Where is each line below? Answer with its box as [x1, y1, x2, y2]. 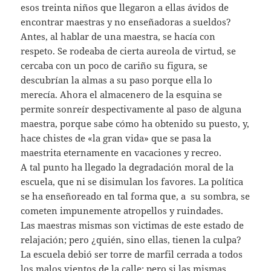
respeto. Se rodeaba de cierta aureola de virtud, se [21, 44, 237, 57]
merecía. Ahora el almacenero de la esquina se [21, 88, 223, 100]
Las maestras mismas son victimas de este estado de [21, 218, 244, 231]
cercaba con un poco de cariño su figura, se [21, 59, 208, 71]
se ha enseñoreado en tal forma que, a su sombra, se [21, 189, 250, 202]
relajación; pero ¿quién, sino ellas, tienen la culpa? [21, 233, 242, 246]
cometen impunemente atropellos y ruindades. [21, 204, 224, 217]
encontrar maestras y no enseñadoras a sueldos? [21, 15, 232, 28]
